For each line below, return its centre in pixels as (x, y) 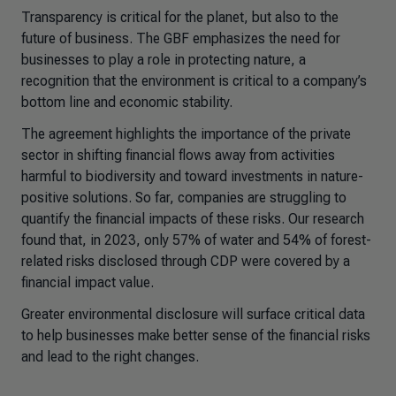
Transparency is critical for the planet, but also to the (180, 17)
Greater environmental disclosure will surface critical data (193, 314)
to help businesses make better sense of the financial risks (196, 335)
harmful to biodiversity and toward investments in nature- (192, 176)
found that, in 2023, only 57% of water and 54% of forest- (196, 240)
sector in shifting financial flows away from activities (178, 155)
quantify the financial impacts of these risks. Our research (193, 219)
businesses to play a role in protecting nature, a (164, 60)
